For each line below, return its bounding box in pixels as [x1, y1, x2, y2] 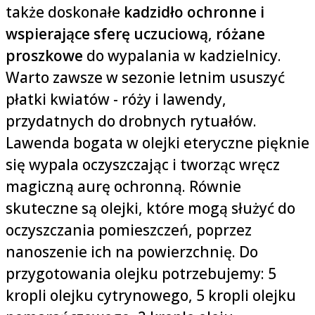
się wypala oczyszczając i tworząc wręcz [6, 155, 280, 175]
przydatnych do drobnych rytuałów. [6, 111, 257, 131]
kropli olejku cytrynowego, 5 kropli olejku [6, 285, 296, 306]
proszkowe [6, 46, 83, 66]
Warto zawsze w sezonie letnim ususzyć [6, 67, 285, 88]
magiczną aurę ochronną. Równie [6, 176, 241, 197]
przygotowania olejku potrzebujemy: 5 [6, 264, 276, 284]
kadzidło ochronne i [124, 2, 264, 22]
